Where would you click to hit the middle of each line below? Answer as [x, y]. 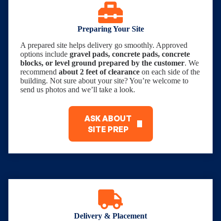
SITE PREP [108, 129]
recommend [39, 72]
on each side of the [170, 72]
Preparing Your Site [110, 29]
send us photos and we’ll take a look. [78, 90]
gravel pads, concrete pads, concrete [130, 54]
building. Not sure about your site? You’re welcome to [104, 81]
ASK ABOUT [108, 119]
